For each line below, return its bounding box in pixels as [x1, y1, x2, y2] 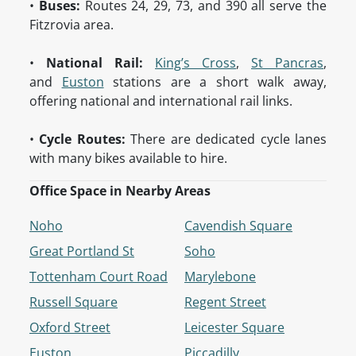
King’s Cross [155, 54, 236, 72]
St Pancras [251, 54, 323, 72]
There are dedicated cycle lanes [125, 130, 327, 149]
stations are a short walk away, [103, 73, 327, 91]
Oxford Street [29, 319, 110, 337]
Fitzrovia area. [29, 16, 114, 34]
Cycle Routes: [39, 130, 126, 149]
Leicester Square [184, 319, 284, 337]
